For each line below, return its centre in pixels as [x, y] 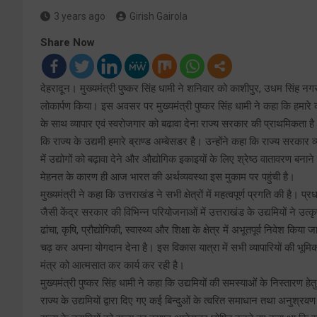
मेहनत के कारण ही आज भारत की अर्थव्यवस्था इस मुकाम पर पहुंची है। [168, 177]
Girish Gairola [158, 17]
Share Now [68, 43]
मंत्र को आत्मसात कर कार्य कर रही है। [113, 266]
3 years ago [80, 17]
